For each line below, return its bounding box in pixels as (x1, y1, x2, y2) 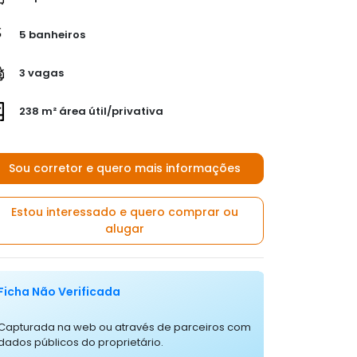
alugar (104, 221, 144, 237)
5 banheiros (17, 26, 85, 42)
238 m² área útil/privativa (17, 103, 163, 119)
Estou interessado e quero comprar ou (10, 204, 238, 220)
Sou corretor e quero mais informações (8, 160, 241, 176)
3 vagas (17, 65, 64, 80)
